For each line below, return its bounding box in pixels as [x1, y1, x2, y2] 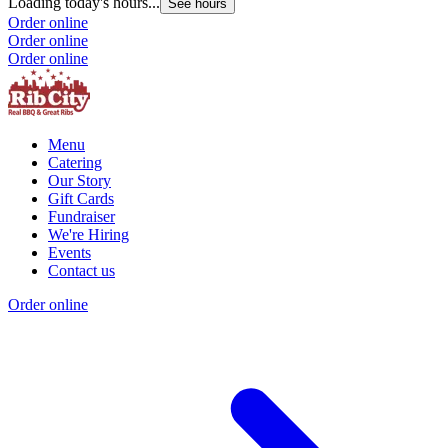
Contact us [48, 262, 115, 280]
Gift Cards [48, 190, 114, 208]
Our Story [48, 172, 111, 190]
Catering [48, 154, 102, 172]
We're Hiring [48, 226, 129, 244]
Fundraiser [48, 208, 115, 226]
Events [48, 244, 91, 262]
